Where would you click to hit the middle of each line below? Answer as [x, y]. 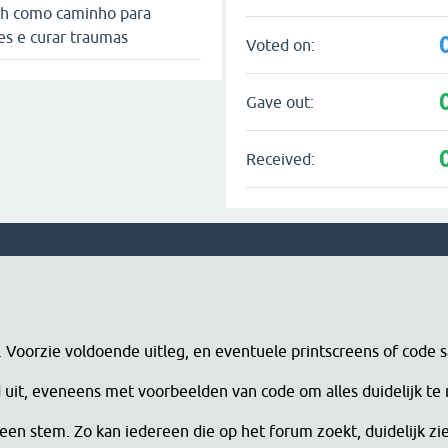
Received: [281, 158]
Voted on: [281, 44]
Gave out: [280, 101]
